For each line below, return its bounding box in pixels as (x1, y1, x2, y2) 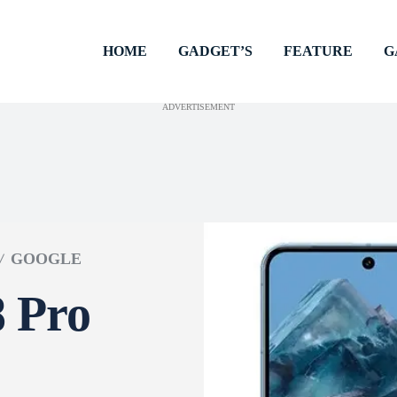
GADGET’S (178, 43, 253, 58)
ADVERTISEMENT (162, 102, 235, 112)
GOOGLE (11, 250, 82, 268)
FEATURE (284, 43, 354, 58)
